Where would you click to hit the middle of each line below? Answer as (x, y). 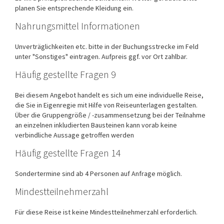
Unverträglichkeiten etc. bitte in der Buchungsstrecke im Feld (107, 46)
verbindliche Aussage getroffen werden (74, 135)
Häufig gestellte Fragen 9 (65, 74)
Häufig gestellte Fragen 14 (68, 152)
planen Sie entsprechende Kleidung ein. (74, 8)
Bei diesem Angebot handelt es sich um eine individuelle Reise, (109, 95)
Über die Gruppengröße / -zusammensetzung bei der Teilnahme (110, 115)
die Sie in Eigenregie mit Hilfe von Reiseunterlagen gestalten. (106, 105)
